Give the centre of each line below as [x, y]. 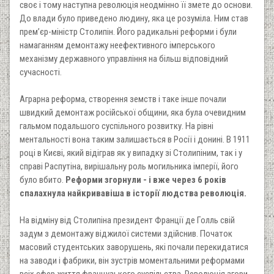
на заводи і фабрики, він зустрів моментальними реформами [132, 260]
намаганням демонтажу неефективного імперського [117, 45]
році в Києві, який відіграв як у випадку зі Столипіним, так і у [131, 153]
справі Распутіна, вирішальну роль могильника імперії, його [129, 166]
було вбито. [43, 180]
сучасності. [41, 72]
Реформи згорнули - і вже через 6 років [146, 180]
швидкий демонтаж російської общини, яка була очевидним [133, 112]
